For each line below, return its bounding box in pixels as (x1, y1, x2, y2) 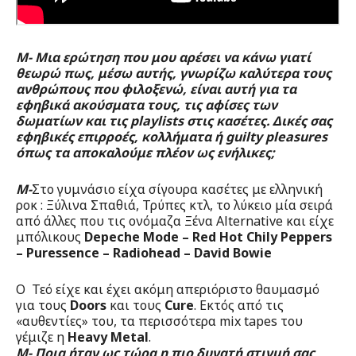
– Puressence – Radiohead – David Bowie (16, 244, 272, 262)
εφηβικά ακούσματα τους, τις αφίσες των (16, 96, 277, 114)
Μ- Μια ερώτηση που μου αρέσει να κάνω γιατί (16, 48, 311, 67)
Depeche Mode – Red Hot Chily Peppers (84, 228, 332, 246)
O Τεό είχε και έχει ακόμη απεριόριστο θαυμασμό (16, 281, 319, 299)
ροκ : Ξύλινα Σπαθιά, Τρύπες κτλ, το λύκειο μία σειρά (16, 196, 333, 215)
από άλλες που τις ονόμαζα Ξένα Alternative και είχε (16, 212, 334, 230)
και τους (106, 296, 164, 315)
